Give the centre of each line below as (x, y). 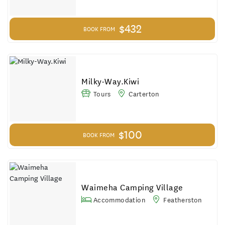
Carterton (143, 94)
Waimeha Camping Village (132, 187)
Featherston (182, 200)
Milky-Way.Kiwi (110, 81)
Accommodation (119, 200)
